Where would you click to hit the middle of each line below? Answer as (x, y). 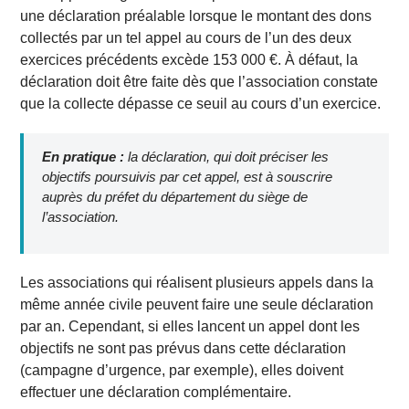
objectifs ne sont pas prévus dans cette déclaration (184, 348)
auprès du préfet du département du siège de (175, 196)
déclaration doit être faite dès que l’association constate (199, 81)
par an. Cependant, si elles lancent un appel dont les (190, 326)
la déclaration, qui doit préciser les (227, 156)
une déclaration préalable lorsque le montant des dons (196, 16)
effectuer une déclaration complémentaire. (156, 392)
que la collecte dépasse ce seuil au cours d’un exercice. (201, 103)
